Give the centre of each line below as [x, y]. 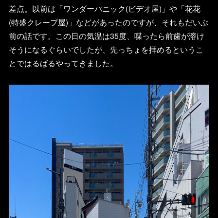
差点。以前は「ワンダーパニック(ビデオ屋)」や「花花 [104, 8]
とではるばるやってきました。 [63, 63]
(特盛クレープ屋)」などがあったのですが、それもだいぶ [108, 22]
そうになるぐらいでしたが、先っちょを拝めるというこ [106, 49]
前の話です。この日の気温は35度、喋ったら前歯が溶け [106, 36]
